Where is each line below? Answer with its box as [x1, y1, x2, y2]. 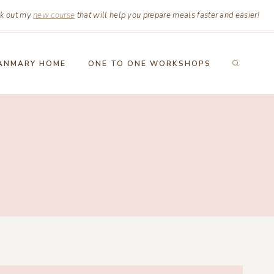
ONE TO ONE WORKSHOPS [88, 59, 211, 68]
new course [33, 10, 75, 21]
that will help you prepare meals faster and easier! [75, 10, 259, 21]
